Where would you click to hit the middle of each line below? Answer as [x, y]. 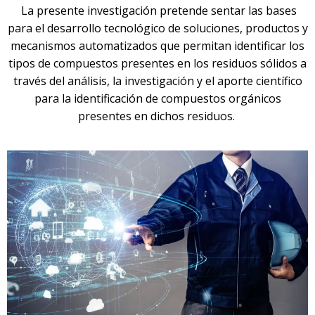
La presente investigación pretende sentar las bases [159, 11]
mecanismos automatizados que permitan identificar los [157, 46]
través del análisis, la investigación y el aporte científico [157, 81]
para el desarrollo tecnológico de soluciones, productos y [157, 28]
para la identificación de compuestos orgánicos [157, 99]
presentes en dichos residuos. [156, 116]
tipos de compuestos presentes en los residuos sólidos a [157, 64]
